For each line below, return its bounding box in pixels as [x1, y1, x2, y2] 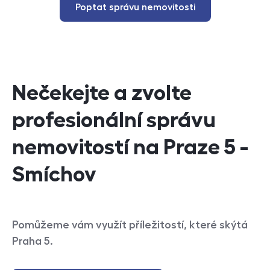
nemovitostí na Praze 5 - [12, 136, 248, 158]
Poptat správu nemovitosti [75, 2, 195, 12]
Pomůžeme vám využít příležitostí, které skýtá [12, 219, 248, 230]
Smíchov [12, 163, 96, 185]
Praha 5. [12, 236, 53, 246]
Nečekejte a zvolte [12, 82, 192, 104]
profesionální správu [12, 109, 216, 131]
